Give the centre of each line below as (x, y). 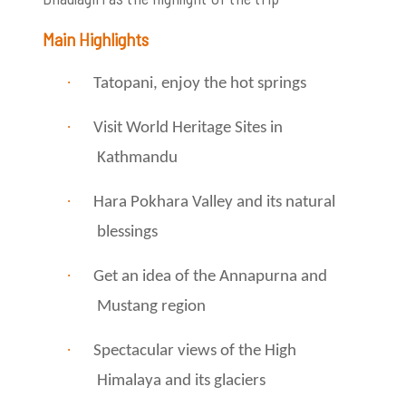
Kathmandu (137, 158)
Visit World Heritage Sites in (188, 128)
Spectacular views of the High (195, 351)
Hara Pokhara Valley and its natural (214, 202)
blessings (127, 232)
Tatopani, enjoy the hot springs (200, 83)
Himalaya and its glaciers (181, 381)
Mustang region (151, 306)
